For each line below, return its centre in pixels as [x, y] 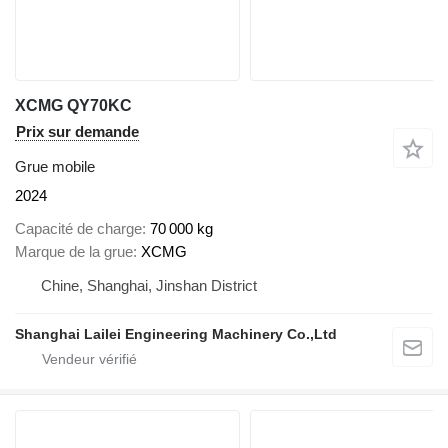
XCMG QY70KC [73, 106]
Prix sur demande [77, 132]
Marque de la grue [74, 251]
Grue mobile [55, 167]
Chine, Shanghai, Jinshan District [149, 285]
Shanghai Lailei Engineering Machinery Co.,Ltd [176, 333]
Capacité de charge [78, 228]
